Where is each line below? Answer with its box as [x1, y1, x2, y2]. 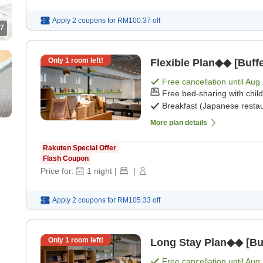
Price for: [41, 166, 74, 176]
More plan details [150, 118, 207, 127]
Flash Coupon [43, 154, 89, 163]
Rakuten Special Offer [43, 143, 116, 152]
